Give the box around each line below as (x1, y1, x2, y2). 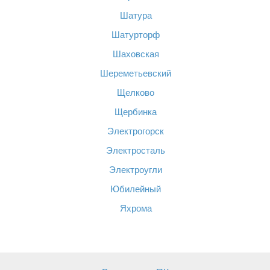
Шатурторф (111, 30, 160, 40)
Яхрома (119, 203, 152, 213)
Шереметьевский (100, 68, 171, 78)
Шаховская (112, 49, 159, 59)
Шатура (119, 10, 152, 20)
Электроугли (109, 165, 162, 175)
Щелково (117, 87, 154, 98)
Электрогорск (107, 126, 164, 136)
